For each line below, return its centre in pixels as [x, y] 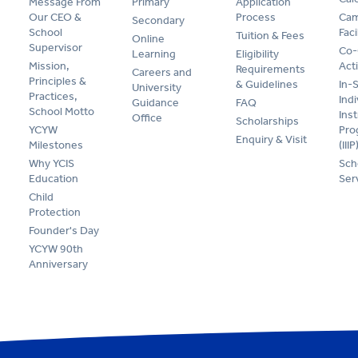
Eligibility [257, 54]
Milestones [56, 145]
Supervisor [56, 48]
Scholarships [267, 121]
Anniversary [58, 265]
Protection [55, 213]
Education [54, 179]
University [157, 88]
